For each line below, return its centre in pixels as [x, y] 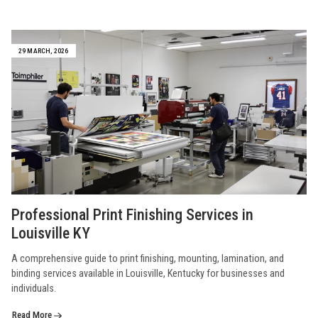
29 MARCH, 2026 [43, 50]
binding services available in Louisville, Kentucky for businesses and [148, 273]
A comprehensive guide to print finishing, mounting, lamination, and [148, 258]
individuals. [34, 288]
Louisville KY [51, 233]
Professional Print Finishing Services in [132, 214]
